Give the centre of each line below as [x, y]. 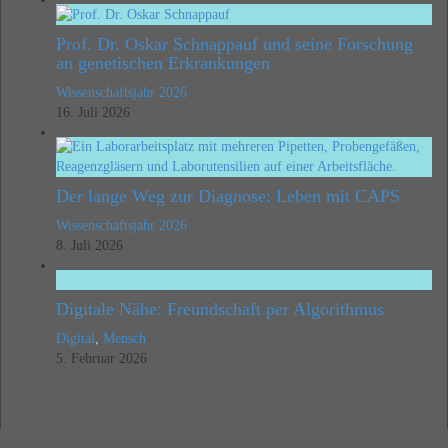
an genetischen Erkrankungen [163, 63]
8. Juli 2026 [89, 246]
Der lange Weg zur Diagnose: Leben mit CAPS [228, 196]
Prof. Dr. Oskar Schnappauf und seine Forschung [234, 44]
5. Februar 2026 [101, 359]
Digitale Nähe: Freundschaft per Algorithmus [220, 309]
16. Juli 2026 [93, 113]
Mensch [124, 339]
